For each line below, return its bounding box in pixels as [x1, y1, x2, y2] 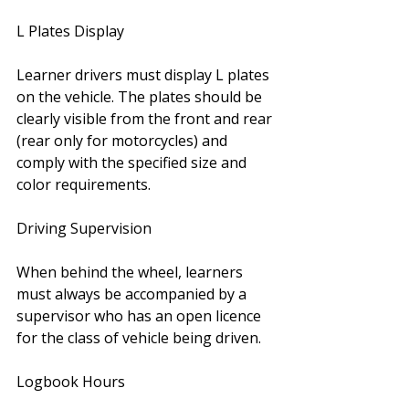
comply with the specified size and [16, 152, 250, 173]
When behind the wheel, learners [16, 262, 246, 282]
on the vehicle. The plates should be [16, 87, 266, 107]
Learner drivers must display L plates [16, 65, 273, 85]
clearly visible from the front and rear [16, 109, 276, 129]
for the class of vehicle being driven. [16, 328, 261, 348]
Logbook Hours [16, 372, 125, 392]
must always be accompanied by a [16, 284, 250, 304]
